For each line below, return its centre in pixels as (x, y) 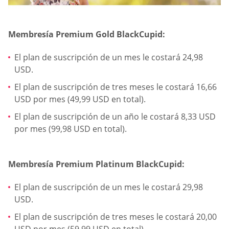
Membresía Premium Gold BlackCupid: (87, 34)
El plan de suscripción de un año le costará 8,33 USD (115, 116)
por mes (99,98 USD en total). (71, 129)
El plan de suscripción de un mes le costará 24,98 (109, 58)
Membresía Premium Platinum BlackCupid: (96, 164)
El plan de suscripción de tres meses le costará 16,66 (116, 87)
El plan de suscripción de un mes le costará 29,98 (109, 187)
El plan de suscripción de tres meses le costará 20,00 (116, 217)
